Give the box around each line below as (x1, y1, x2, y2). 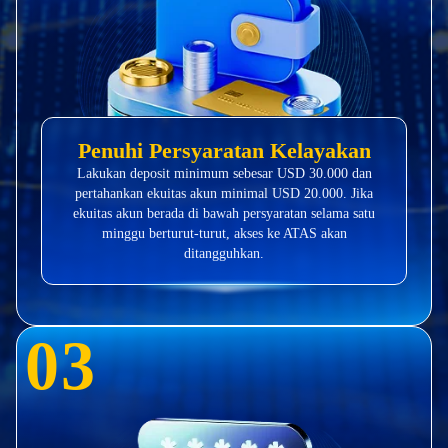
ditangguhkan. (184, 245, 264, 261)
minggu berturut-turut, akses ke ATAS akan (101, 225, 347, 241)
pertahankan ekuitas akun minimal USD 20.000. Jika (75, 185, 373, 201)
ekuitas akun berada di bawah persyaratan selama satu (73, 205, 375, 221)
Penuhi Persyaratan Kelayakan (77, 137, 371, 163)
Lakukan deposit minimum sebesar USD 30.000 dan (76, 165, 372, 181)
